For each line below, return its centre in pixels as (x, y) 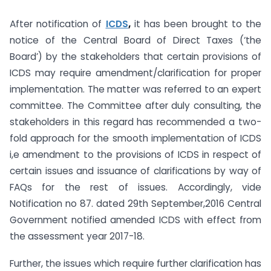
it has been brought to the (196, 24)
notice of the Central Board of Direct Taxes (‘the (135, 41)
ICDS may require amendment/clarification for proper (135, 73)
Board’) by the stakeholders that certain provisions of (135, 57)
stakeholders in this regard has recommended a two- (135, 122)
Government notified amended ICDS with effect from (135, 220)
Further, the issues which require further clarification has (135, 263)
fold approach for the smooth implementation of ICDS (135, 139)
